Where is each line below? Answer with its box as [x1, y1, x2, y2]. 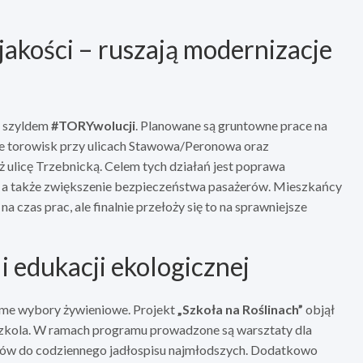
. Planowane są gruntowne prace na [135, 117, 327, 134]
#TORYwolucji [51, 117, 135, 134]
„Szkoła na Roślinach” [177, 301, 303, 318]
